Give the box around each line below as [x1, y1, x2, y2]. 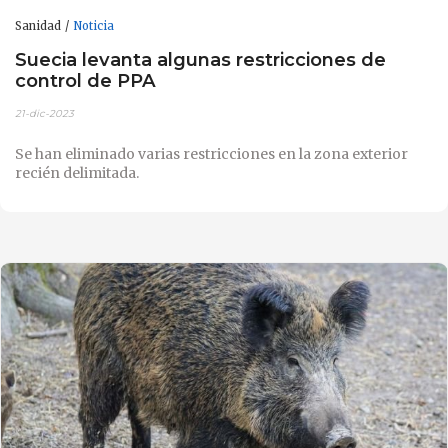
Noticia [73, 19, 114, 34]
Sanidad [15, 19, 61, 34]
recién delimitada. [15, 164, 139, 183]
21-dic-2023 [15, 107, 74, 121]
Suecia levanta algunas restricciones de [15, 47, 386, 71]
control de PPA [15, 68, 156, 92]
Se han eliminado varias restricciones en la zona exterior [15, 145, 408, 164]
